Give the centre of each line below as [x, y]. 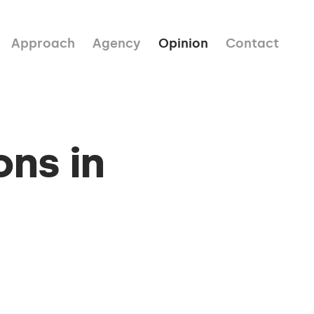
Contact [252, 43]
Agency [117, 43]
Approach [43, 43]
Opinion [183, 43]
